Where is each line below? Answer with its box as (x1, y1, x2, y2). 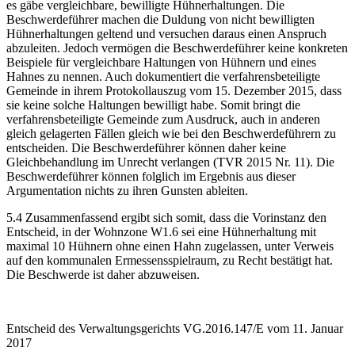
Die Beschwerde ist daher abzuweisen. (6, 268, 200, 282)
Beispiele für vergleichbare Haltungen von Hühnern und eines (6, 55, 316, 70)
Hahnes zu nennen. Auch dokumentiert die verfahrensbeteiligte (6, 70, 320, 84)
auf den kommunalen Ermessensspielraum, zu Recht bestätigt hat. (6, 254, 333, 268)
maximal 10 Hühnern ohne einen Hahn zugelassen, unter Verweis (6, 239, 334, 254)
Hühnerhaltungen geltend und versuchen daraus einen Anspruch (6, 27, 326, 41)
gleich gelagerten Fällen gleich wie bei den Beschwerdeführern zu (6, 127, 336, 141)
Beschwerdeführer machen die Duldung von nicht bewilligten (6, 13, 315, 27)
